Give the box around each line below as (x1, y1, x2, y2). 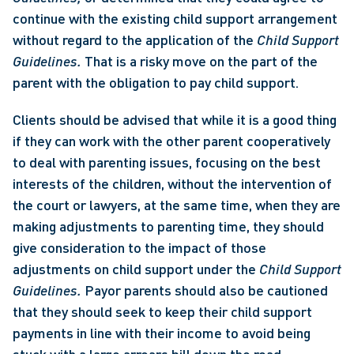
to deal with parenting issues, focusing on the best (13, 153, 321, 171)
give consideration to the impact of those (13, 239, 266, 256)
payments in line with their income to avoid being (13, 324, 311, 341)
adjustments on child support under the (13, 260, 259, 277)
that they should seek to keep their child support (13, 303, 312, 320)
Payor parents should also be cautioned (85, 281, 328, 299)
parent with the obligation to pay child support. (13, 73, 302, 91)
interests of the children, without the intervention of (13, 175, 332, 192)
